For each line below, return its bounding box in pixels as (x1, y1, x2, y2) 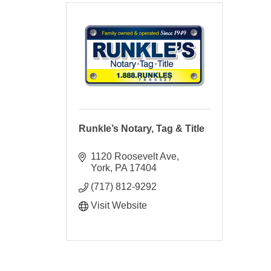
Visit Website (91, 200, 148, 211)
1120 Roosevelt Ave (91, 151, 177, 162)
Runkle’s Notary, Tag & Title (79, 123, 205, 134)
